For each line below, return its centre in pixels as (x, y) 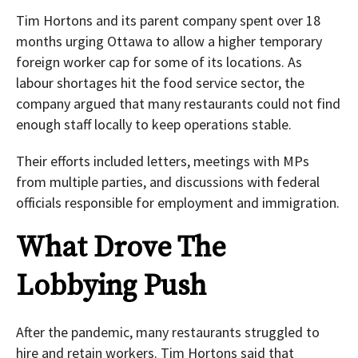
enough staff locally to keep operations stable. (154, 125)
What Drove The (121, 249)
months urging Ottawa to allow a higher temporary (169, 42)
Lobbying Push (111, 287)
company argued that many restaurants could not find (178, 104)
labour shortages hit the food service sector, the (160, 83)
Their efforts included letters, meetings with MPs (163, 161)
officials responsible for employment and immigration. (178, 203)
